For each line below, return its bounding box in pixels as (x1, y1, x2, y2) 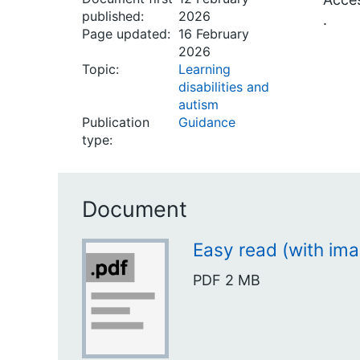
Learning (178, 61, 231, 77)
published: (82, 8, 144, 24)
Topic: (82, 61, 119, 77)
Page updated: (82, 26, 170, 42)
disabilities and (178, 79, 269, 95)
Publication (82, 114, 149, 130)
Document (82, 196, 187, 223)
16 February (178, 26, 249, 42)
